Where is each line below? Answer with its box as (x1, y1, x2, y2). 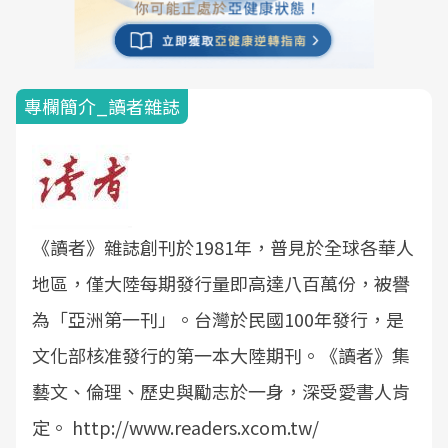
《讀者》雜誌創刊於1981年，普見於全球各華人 (32, 234, 414, 260)
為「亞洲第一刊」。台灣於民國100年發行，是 (32, 306, 404, 332)
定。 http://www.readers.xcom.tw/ (32, 414, 319, 440)
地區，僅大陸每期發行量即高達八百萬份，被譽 (32, 270, 410, 296)
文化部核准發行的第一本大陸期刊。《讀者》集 (32, 342, 410, 368)
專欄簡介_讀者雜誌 (24, 93, 180, 119)
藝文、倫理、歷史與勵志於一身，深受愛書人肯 (32, 378, 410, 404)
